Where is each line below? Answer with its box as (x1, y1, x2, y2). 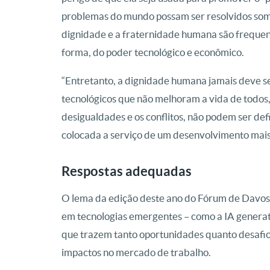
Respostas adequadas (61, 163, 192, 179)
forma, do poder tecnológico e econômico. (61, 46, 244, 58)
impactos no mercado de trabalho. (61, 246, 211, 259)
